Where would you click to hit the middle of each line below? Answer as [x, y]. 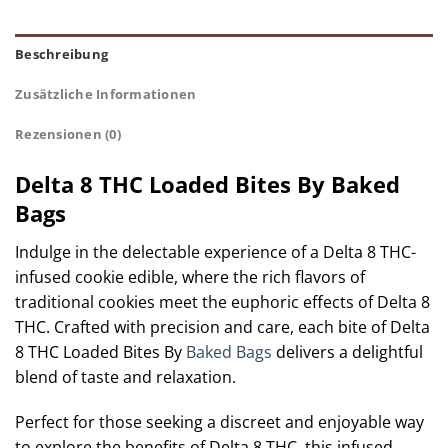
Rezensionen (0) [68, 134]
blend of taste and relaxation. [125, 376]
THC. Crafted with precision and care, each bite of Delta [222, 326]
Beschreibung [62, 54]
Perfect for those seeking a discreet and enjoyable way [219, 422]
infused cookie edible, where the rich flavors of [190, 276]
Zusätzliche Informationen [106, 94]
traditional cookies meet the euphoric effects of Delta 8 [222, 301]
